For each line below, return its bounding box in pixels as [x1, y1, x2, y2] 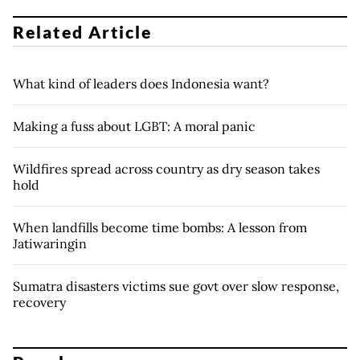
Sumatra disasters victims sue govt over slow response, [13, 277, 339, 294]
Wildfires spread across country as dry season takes [13, 160, 320, 177]
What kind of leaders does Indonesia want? [13, 75, 269, 92]
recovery [13, 293, 66, 310]
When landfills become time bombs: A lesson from [13, 219, 307, 235]
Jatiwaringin [13, 235, 87, 252]
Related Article [13, 21, 153, 42]
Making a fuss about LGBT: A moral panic [13, 117, 256, 134]
